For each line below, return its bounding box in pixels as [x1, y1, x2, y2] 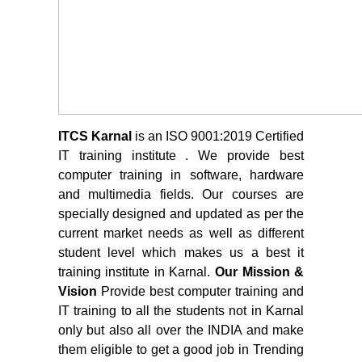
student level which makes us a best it [57, 246, 305, 259]
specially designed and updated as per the [57, 207, 305, 221]
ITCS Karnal [57, 129, 132, 143]
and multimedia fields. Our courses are [57, 187, 305, 201]
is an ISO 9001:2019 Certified [131, 129, 305, 143]
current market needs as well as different [57, 226, 305, 240]
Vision [57, 284, 97, 298]
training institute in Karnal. [57, 265, 216, 279]
